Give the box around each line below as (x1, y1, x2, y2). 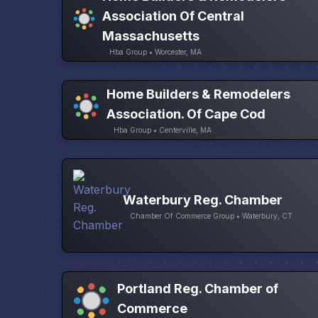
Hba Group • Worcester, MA (109, 48, 202, 57)
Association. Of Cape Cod (106, 106, 266, 122)
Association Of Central (102, 9, 244, 24)
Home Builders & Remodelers (106, 87, 291, 102)
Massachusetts (102, 28, 199, 44)
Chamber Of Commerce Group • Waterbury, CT (130, 211, 292, 220)
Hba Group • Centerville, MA (114, 126, 212, 135)
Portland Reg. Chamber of (117, 281, 279, 297)
